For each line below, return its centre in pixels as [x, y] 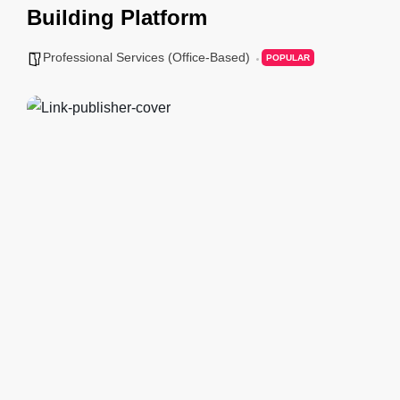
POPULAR [288, 58]
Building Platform [117, 17]
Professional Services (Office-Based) [146, 57]
